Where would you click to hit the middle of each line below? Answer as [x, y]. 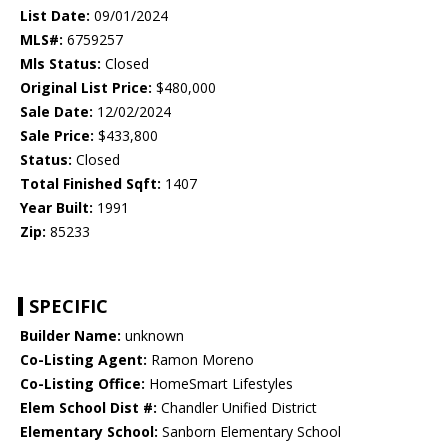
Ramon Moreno [200, 360]
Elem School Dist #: [88, 408]
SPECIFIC [68, 306]
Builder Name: [70, 336]
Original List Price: [86, 88]
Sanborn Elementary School [249, 432]
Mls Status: [60, 64]
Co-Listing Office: [82, 384]
